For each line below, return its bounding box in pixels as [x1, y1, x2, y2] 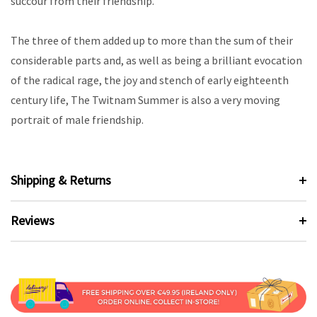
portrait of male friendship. [11, 113, 144, 127]
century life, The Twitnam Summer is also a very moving [11, 93, 280, 108]
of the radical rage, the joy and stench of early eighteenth [11, 73, 289, 88]
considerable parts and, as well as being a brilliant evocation [11, 53, 302, 68]
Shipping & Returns [11, 171, 111, 188]
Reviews [11, 212, 54, 229]
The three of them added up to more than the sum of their [11, 33, 293, 48]
